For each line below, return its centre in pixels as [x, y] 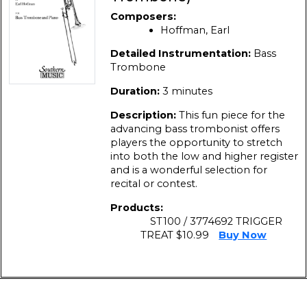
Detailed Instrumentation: [182, 54]
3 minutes [187, 91]
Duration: [136, 91]
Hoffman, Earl [195, 30]
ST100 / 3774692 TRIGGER [217, 222]
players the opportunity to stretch [196, 143]
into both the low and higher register [204, 157]
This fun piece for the [232, 115]
